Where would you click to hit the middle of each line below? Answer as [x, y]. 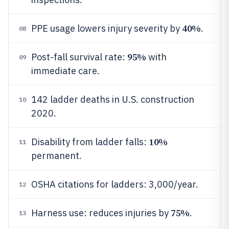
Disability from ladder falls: [90, 142]
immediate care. [65, 71]
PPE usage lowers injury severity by [107, 28]
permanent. [56, 156]
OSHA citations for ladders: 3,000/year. [115, 184]
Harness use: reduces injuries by [101, 213]
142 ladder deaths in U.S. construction [113, 99]
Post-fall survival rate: [79, 57]
